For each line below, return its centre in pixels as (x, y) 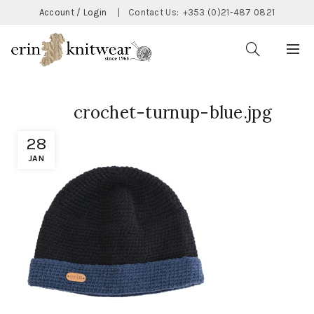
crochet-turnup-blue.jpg (173, 112)
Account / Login (73, 12)
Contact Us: (155, 12)
